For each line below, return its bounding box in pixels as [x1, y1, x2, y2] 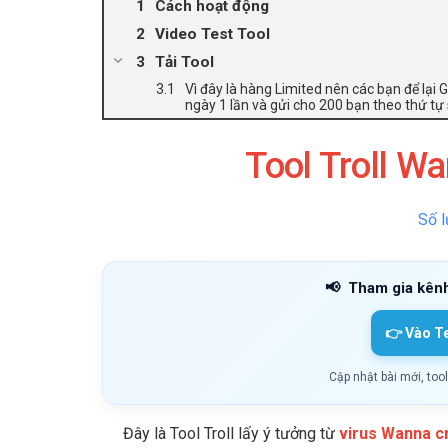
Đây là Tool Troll [123, 423, 234, 443]
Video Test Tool [155, 24, 270, 43]
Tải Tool [155, 52, 214, 71]
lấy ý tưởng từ [234, 423, 335, 443]
